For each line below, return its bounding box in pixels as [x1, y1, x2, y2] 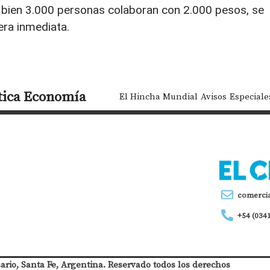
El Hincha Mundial [119, 89, 198, 102]
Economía [24, 86, 86, 106]
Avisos [201, 89, 227, 102]
